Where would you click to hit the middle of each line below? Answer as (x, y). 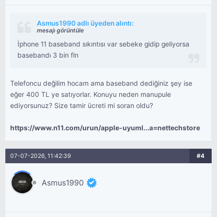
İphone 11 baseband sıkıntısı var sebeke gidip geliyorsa (104, 44)
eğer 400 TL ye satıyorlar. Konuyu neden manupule (91, 94)
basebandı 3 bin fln (48, 55)
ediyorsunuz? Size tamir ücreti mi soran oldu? (82, 106)
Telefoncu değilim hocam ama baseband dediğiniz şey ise (101, 83)
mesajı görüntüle (61, 30)
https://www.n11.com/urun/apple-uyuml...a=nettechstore (105, 128)
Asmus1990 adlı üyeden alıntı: (85, 23)
